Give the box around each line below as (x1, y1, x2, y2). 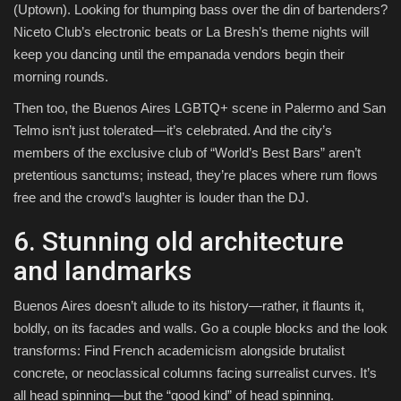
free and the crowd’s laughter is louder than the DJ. (13, 190, 309, 206)
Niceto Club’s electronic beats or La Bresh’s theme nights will (13, 24, 369, 40)
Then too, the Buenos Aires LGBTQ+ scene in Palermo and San (13, 100, 386, 116)
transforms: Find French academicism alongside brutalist (13, 343, 345, 359)
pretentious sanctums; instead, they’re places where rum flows (13, 167, 378, 183)
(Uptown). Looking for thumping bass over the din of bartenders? (13, 2, 388, 18)
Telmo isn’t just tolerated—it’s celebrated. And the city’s (13, 123, 332, 139)
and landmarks (13, 255, 192, 287)
